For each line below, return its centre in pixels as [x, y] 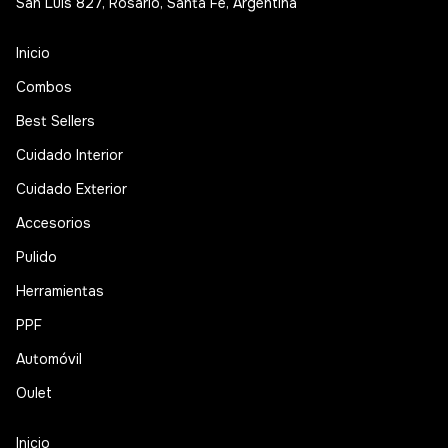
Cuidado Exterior [71, 189]
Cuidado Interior [69, 155]
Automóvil [49, 359]
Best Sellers [55, 121]
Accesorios [53, 223]
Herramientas [60, 291]
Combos [44, 87]
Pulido [36, 257]
